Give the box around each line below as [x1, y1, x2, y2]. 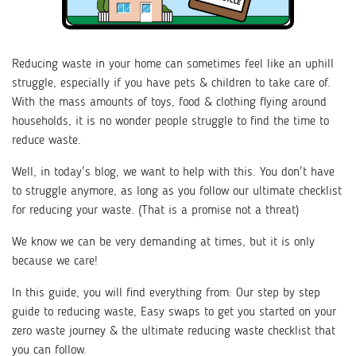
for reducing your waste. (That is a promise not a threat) [12, 203, 299, 217]
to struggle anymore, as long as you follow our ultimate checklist [12, 184, 342, 198]
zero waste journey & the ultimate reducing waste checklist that [12, 324, 335, 338]
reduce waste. [12, 133, 85, 147]
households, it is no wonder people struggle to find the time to [12, 114, 329, 128]
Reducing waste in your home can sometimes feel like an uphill [12, 57, 334, 71]
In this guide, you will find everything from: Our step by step [12, 286, 320, 300]
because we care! [12, 254, 102, 268]
